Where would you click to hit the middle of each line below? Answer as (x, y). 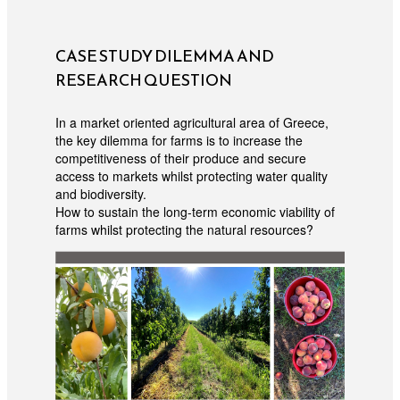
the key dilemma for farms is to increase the (179, 140)
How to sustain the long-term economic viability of (195, 211)
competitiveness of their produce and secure (180, 158)
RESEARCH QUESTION (143, 79)
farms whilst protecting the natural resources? (186, 229)
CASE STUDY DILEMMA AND (164, 55)
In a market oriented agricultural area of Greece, (192, 122)
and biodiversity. (100, 193)
